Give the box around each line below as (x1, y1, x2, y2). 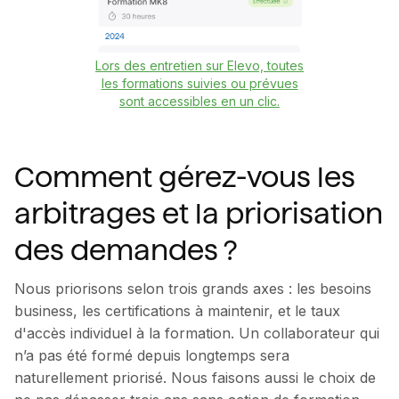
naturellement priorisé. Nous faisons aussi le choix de (14, 368, 376, 387)
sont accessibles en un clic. (119, 93, 280, 109)
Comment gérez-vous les (14, 159, 355, 194)
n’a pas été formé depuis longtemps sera (14, 346, 289, 364)
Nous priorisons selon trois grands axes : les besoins (14, 279, 371, 297)
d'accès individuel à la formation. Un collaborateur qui (14, 323, 379, 342)
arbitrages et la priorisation (14, 196, 383, 231)
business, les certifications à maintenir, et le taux (14, 301, 340, 320)
